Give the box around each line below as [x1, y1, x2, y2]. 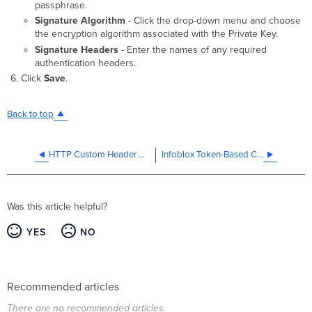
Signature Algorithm [34, 15, 125, 27]
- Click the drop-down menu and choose [125, 15, 301, 27]
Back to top [7, 109, 54, 120]
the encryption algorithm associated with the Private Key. [34, 28, 278, 40]
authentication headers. [34, 56, 136, 69]
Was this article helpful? [7, 201, 108, 213]
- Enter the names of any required [118, 43, 267, 56]
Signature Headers [34, 43, 118, 56]
